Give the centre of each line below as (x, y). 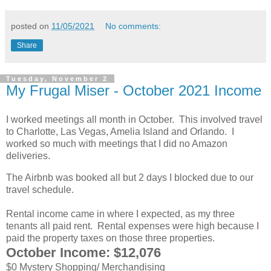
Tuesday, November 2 (57, 79)
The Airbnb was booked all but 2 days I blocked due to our (130, 177)
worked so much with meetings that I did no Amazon (117, 143)
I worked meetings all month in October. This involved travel (134, 119)
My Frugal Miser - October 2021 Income (134, 90)
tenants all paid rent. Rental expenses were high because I (132, 226)
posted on (31, 26)
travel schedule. (40, 189)
